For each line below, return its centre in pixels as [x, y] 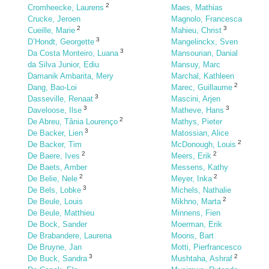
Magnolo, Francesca [207, 19]
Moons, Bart [192, 236]
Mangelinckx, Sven [204, 42]
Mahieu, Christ [196, 30]
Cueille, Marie [51, 30]
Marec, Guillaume [202, 87]
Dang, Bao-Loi [52, 87]
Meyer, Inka [192, 179]
